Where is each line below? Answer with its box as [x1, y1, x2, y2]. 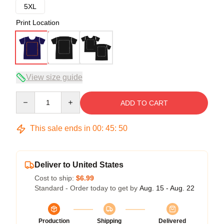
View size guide [26, 73, 82, 82]
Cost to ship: [34, 174, 76, 182]
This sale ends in [28, 124, 92, 133]
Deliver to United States [34, 160, 123, 169]
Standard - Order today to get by [34, 184, 139, 192]
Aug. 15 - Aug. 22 [139, 184, 194, 192]
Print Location [16, 18, 59, 27]
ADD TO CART [120, 99, 168, 107]
